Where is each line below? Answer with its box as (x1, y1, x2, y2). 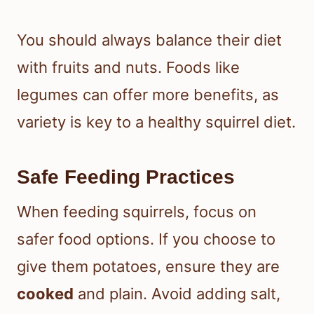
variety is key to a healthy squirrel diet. (17, 112, 296, 131)
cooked (17, 284, 74, 303)
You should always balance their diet (17, 30, 282, 49)
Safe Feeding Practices (17, 165, 235, 188)
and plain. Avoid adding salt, (74, 284, 280, 303)
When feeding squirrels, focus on (17, 202, 257, 221)
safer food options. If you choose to (17, 229, 275, 248)
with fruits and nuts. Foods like (17, 57, 240, 76)
